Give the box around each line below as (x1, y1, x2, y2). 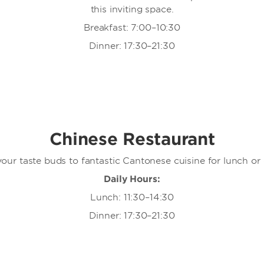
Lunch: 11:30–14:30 (90, 192, 174, 203)
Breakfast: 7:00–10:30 (84, 22, 180, 33)
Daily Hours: (104, 173, 160, 184)
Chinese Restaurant (49, 128, 215, 149)
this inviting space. (90, 4, 174, 15)
